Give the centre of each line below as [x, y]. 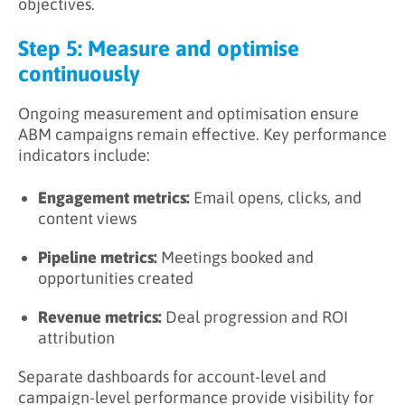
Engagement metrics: [114, 197]
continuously [79, 73]
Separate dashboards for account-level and [172, 376]
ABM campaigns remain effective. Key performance [202, 134]
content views [87, 218]
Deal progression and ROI [255, 316]
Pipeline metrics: [98, 257]
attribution [76, 337]
